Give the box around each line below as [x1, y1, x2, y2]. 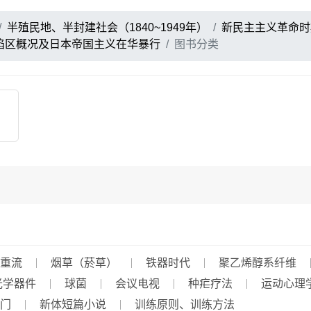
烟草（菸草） [51, 257, 117, 269]
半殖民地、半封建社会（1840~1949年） [7, 22, 208, 33]
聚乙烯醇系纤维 [219, 257, 296, 269]
